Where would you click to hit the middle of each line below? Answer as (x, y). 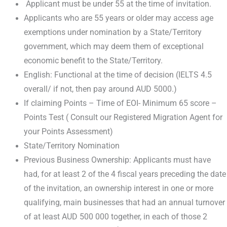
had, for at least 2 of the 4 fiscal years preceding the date (125, 175)
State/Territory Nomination (72, 146)
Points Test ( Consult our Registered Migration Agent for (123, 118)
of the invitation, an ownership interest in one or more (118, 189)
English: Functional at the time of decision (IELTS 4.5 (118, 75)
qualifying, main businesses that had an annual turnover (124, 203)
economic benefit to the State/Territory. (93, 61)
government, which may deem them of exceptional (113, 47)
